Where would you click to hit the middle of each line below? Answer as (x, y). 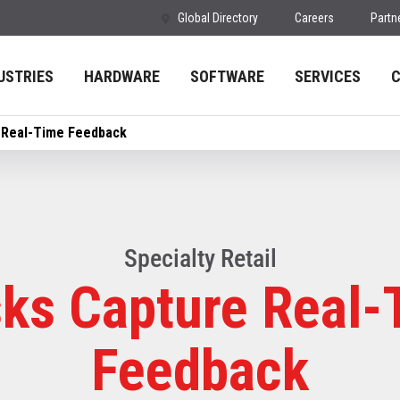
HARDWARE (122, 76)
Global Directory (218, 18)
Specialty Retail (200, 258)
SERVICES (328, 76)
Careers (314, 18)
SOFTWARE (227, 76)
